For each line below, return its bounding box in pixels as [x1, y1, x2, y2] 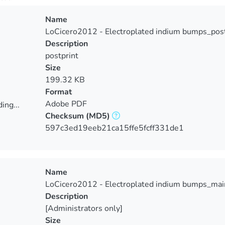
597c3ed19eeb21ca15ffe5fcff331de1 [45, 123, 184, 134]
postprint [45, 50, 78, 61]
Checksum [45, 110, 84, 122]
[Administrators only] [45, 203, 123, 214]
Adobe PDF [45, 98, 87, 109]
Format [45, 86, 72, 97]
